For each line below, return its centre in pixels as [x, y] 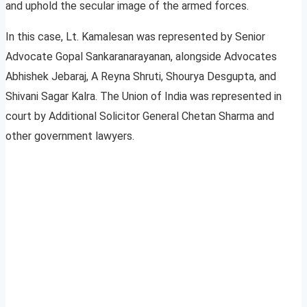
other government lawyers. [70, 136]
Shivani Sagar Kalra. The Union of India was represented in [144, 97]
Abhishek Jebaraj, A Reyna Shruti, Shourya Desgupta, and [141, 77]
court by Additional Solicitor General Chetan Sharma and [140, 116]
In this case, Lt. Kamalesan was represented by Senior [135, 37]
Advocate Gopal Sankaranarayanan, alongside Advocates [141, 57]
